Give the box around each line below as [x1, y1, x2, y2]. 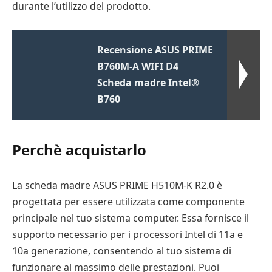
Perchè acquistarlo [12, 140, 146, 160]
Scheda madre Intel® [97, 75, 200, 89]
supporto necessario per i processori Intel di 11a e [12, 227, 243, 241]
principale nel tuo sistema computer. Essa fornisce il [12, 211, 249, 225]
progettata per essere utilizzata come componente [12, 194, 245, 208]
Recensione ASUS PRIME [97, 42, 214, 56]
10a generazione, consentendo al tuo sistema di [12, 243, 231, 257]
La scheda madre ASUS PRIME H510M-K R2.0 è [12, 178, 222, 192]
